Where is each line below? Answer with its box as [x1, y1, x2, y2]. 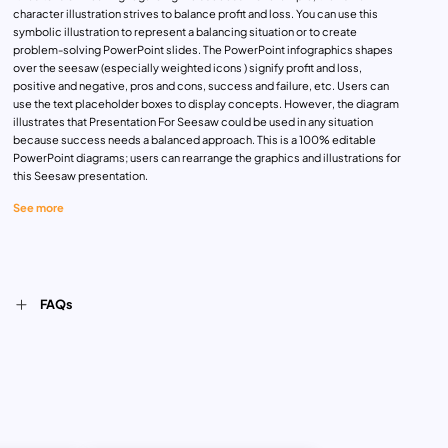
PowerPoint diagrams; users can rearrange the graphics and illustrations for [12, 151, 401, 165]
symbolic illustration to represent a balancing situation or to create [12, 25, 357, 39]
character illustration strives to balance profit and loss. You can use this [12, 7, 378, 21]
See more [12, 200, 64, 214]
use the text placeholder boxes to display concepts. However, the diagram [12, 97, 399, 111]
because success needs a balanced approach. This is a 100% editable [12, 133, 376, 147]
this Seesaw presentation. [12, 169, 148, 183]
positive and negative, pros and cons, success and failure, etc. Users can [12, 79, 389, 93]
